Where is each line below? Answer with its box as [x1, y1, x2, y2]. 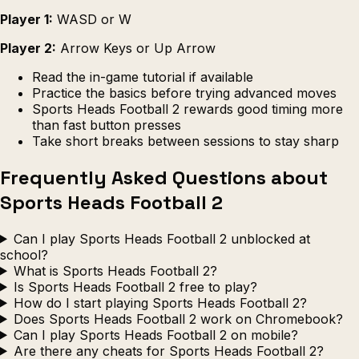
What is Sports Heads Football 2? [13, 262, 217, 279]
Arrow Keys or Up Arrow [56, 39, 216, 56]
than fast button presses [32, 116, 181, 133]
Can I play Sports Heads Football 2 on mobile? [13, 326, 298, 343]
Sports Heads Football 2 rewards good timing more [32, 100, 343, 117]
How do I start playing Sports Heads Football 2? [13, 294, 307, 311]
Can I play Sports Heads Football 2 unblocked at [13, 230, 310, 247]
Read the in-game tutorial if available [32, 68, 253, 85]
